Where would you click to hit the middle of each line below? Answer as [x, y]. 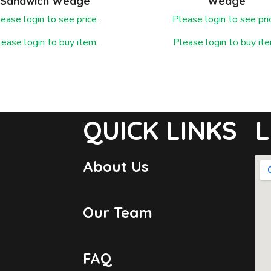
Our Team [118, 213]
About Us [116, 167]
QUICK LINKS [160, 131]
